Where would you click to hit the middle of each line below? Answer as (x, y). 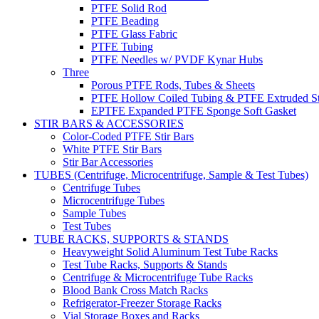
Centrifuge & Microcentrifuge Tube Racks (158, 277)
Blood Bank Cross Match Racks (135, 290)
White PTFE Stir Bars (112, 149)
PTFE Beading (125, 21)
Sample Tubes (94, 213)
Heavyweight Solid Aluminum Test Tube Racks (170, 251)
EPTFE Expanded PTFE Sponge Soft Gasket (194, 110)
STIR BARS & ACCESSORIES (109, 123)
